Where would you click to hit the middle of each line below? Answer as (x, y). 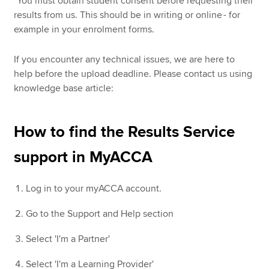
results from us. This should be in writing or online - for (127, 15)
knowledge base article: (65, 89)
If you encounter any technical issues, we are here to (125, 60)
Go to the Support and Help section (100, 214)
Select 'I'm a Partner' (69, 239)
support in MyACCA (83, 158)
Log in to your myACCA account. (95, 189)
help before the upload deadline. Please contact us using (133, 74)
